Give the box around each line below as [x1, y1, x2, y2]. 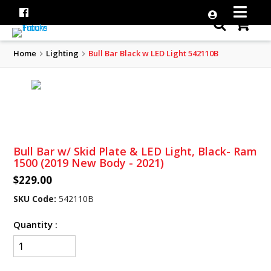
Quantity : [13, 218, 58, 231]
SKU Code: [13, 193, 57, 205]
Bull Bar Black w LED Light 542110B [88, 48, 219, 59]
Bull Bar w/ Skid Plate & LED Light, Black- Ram [13, 144, 258, 159]
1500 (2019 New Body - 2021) [13, 155, 168, 171]
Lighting [46, 48, 79, 59]
